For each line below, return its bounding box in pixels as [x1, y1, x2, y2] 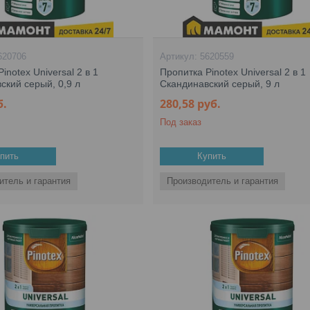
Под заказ [160, 117, 202, 127]
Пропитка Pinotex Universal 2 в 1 [160, 66, 307, 77]
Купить [197, 151, 227, 161]
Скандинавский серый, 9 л [160, 78, 280, 89]
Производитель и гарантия [167, 176, 279, 186]
